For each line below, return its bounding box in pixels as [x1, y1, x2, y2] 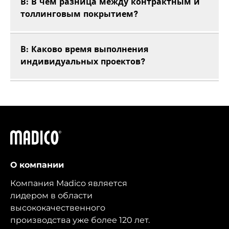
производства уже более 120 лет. [10, 215, 150, 225]
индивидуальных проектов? [20, 58, 145, 67]
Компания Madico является [10, 178, 127, 189]
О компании [10, 160, 64, 170]
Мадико [10, 131, 42, 141]
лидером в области [10, 191, 93, 201]
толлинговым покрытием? [20, 11, 138, 19]
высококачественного [10, 203, 105, 213]
